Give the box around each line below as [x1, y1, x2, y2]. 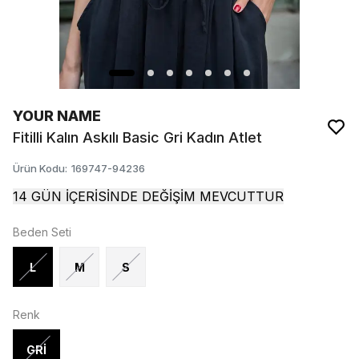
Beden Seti [13, 225, 71, 239]
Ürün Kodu [13, 162, 65, 175]
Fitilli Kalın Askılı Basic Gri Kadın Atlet [13, 129, 262, 146]
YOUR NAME [13, 107, 101, 124]
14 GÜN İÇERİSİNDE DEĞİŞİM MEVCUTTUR [13, 188, 284, 204]
